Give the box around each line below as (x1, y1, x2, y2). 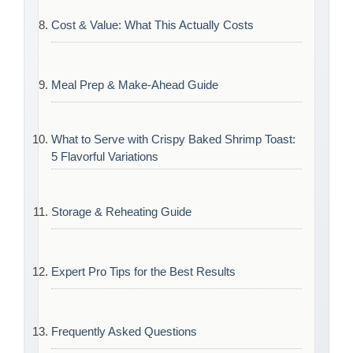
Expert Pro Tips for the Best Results (51, 264, 236, 278)
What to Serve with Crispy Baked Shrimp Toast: (51, 132, 295, 147)
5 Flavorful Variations (51, 150, 158, 164)
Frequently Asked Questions (51, 324, 197, 338)
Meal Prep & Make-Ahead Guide (51, 77, 218, 91)
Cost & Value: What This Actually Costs (51, 17, 254, 32)
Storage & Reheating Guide (51, 204, 191, 218)
